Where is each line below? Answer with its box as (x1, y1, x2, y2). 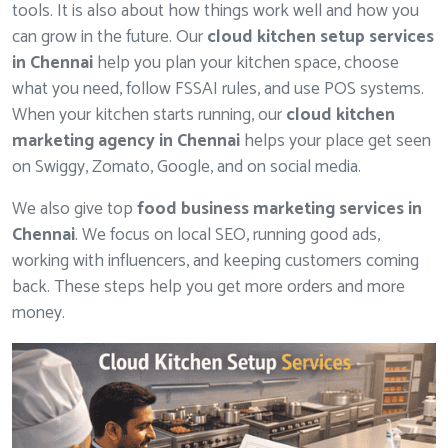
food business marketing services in (137, 194, 422, 224)
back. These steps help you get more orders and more (12, 272, 405, 302)
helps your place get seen (240, 126, 431, 156)
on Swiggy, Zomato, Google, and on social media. (12, 152, 361, 182)
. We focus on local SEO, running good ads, (75, 220, 380, 250)
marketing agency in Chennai (12, 126, 240, 156)
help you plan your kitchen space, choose (93, 48, 399, 78)
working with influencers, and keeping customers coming (12, 246, 419, 276)
